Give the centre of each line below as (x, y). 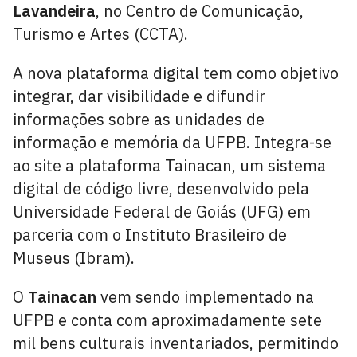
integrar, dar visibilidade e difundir (139, 96)
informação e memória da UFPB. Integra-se (172, 142)
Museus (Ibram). (74, 258)
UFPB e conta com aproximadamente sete (167, 320)
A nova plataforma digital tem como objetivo (176, 73)
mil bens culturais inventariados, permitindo (176, 343)
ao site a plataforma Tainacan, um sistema (169, 165)
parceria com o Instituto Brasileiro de (150, 235)
